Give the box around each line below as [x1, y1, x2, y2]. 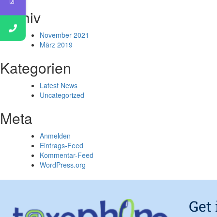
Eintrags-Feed [40, 140, 83, 150]
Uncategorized [40, 90, 84, 100]
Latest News [40, 80, 77, 90]
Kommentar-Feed [40, 150, 93, 160]
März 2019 [40, 40, 73, 49]
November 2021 [40, 30, 89, 40]
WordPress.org [40, 160, 86, 170]
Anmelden [40, 131, 71, 140]
